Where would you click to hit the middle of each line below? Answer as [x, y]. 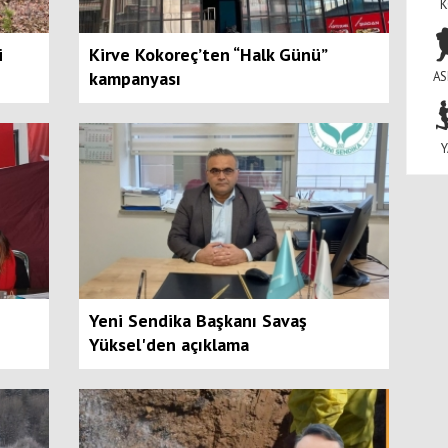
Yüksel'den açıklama [168, 344]
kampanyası [134, 78]
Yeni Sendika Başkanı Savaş [197, 320]
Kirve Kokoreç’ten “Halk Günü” [207, 54]
